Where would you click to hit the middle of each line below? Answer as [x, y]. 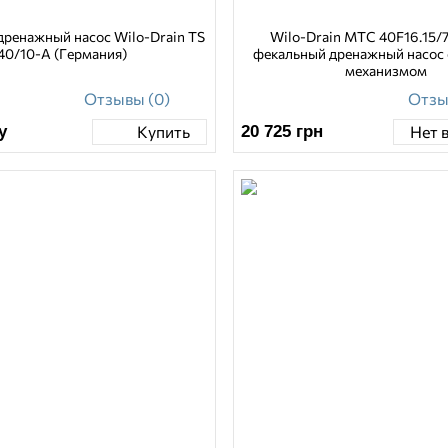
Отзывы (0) [126, 98]
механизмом [386, 70]
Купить [163, 132]
